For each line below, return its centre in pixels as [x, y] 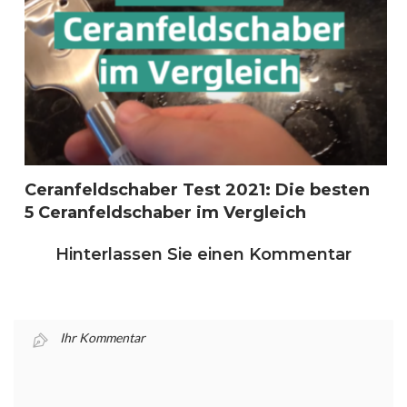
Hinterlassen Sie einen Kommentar [203, 254]
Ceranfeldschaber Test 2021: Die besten [197, 189]
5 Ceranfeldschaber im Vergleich [165, 212]
